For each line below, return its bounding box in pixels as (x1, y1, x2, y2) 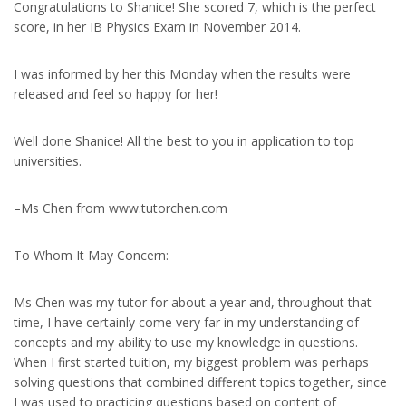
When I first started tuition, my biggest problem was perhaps (14, 353, 369, 371)
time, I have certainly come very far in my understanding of (14, 313, 359, 331)
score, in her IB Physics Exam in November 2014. (14, 17, 301, 35)
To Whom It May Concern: (14, 246, 169, 264)
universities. (14, 151, 82, 169)
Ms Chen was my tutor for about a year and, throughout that (14, 293, 372, 311)
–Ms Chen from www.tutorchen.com (14, 198, 227, 217)
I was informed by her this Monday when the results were (14, 64, 351, 82)
